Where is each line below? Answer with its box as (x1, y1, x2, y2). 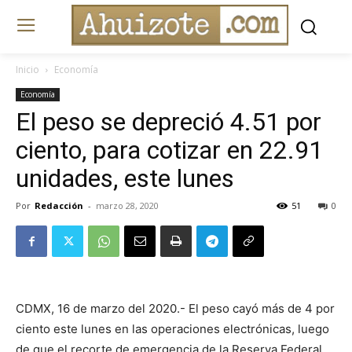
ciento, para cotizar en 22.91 (16, 135, 323, 166)
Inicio (16, 63, 39, 77)
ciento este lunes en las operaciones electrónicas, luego (16, 321, 329, 337)
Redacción (35, 200, 83, 212)
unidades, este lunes (16, 163, 234, 194)
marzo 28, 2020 (96, 200, 159, 212)
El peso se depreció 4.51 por (16, 107, 321, 137)
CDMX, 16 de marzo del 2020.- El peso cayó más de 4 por (16, 301, 335, 317)
